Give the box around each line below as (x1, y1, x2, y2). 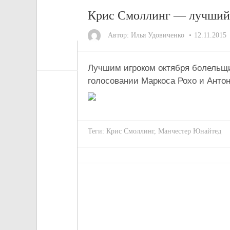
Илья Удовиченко (131, 31, 184, 39)
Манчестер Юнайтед (158, 127, 221, 135)
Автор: (106, 31, 131, 39)
